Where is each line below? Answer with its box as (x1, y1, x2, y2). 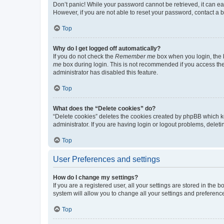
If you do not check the (53, 53, 115, 60)
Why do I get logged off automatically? (53, 45, 160, 52)
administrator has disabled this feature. (53, 69, 158, 76)
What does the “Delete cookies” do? (53, 105, 155, 112)
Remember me (115, 53, 155, 60)
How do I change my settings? (53, 174, 138, 181)
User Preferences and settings (53, 155, 160, 163)
